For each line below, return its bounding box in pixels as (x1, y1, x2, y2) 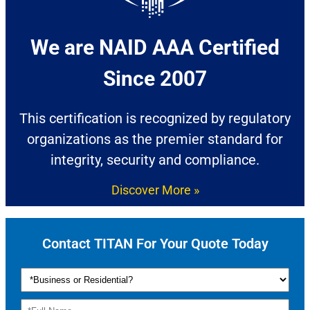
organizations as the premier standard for (27, 130, 283, 147)
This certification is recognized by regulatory (19, 109, 291, 127)
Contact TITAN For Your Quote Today (42, 235, 268, 252)
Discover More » (111, 182, 199, 197)
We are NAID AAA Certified (30, 35, 280, 60)
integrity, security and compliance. (51, 151, 259, 168)
